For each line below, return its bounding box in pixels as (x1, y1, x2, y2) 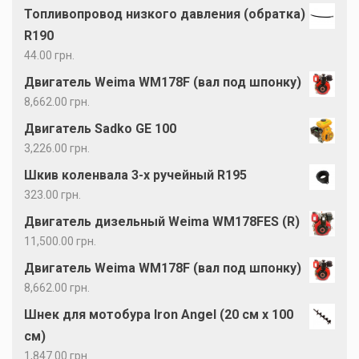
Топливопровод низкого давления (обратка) (24, 6, 305, 22)
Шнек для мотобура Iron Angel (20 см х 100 (24, 307, 293, 322)
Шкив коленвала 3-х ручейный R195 (24, 167, 247, 183)
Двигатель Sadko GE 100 (24, 121, 176, 136)
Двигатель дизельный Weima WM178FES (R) (24, 214, 300, 229)
